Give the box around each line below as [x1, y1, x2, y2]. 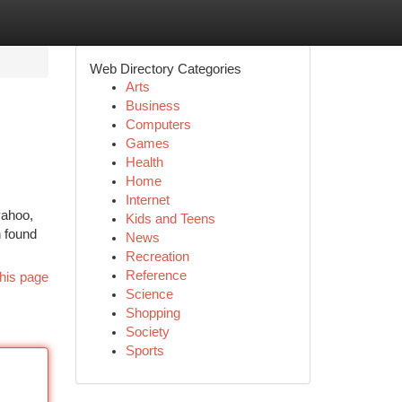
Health [125, 155, 163, 170]
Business [125, 99, 180, 113]
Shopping [125, 306, 180, 320]
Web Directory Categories [89, 61, 241, 76]
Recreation [125, 249, 189, 264]
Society [125, 325, 170, 339]
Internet [125, 193, 170, 207]
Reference [125, 268, 187, 283]
